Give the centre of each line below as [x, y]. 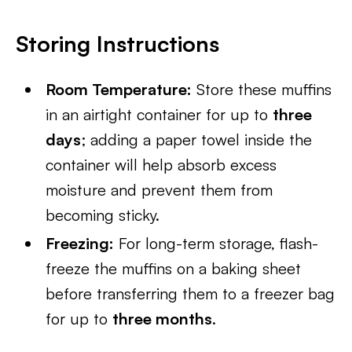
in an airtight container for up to [159, 114]
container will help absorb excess [161, 165]
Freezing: [80, 243]
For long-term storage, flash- [216, 243]
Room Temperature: [119, 89]
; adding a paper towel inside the [197, 139]
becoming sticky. [103, 215]
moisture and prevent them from [159, 190]
